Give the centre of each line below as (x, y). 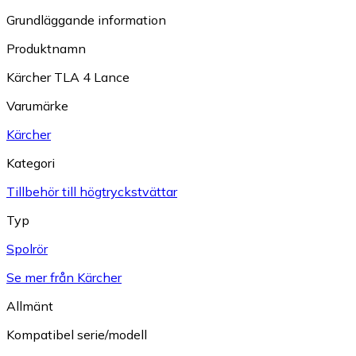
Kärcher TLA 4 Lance (68, 77)
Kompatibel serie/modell (77, 335)
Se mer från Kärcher (64, 278)
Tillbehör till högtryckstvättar (92, 192)
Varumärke (37, 106)
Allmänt (30, 306)
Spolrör (27, 249)
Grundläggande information (86, 20)
